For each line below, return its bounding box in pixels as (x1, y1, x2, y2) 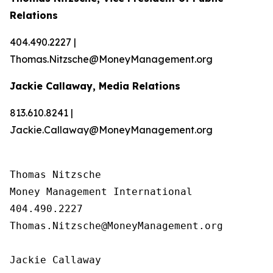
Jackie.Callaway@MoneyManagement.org (10, 124, 213, 136)
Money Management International (10, 186, 193, 197)
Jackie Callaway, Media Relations (10, 80, 180, 92)
